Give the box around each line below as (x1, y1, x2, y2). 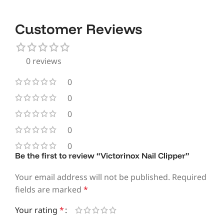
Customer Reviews (15, 19, 142, 37)
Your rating (15, 204, 59, 215)
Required (172, 171, 206, 182)
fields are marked (15, 183, 83, 195)
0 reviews (25, 55, 61, 66)
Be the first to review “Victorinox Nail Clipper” (15, 150, 189, 160)
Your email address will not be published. (15, 171, 170, 182)
